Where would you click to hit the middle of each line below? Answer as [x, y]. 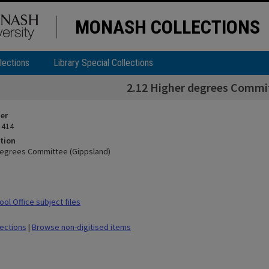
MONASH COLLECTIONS [168, 27]
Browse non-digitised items [81, 227]
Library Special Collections [103, 63]
